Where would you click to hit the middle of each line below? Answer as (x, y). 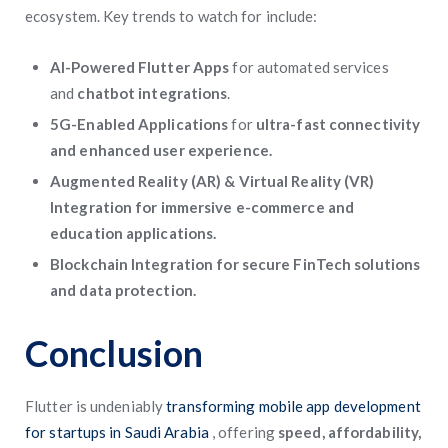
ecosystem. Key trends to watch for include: (171, 16)
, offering (245, 432)
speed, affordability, (350, 432)
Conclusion (114, 353)
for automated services (310, 67)
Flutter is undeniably (96, 406)
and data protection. (123, 290)
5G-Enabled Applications (141, 124)
